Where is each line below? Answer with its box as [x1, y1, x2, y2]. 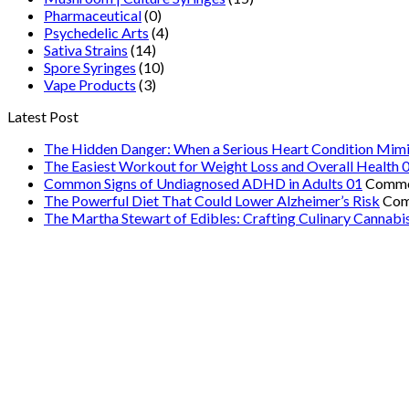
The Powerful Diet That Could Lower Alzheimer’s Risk [44, 192, 380, 210]
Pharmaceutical [44, 6, 142, 25]
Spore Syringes [44, 58, 136, 77]
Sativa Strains [44, 41, 128, 59]
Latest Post [7, 108, 79, 126]
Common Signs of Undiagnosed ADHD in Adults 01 [44, 174, 362, 193]
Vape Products [44, 76, 136, 94]
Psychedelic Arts [44, 24, 149, 42]
